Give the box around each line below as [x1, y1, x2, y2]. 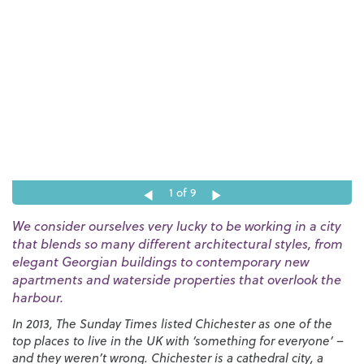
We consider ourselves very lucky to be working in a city [12, 216, 341, 235]
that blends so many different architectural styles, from [12, 234, 343, 253]
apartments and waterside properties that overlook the [12, 270, 341, 288]
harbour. [12, 288, 63, 306]
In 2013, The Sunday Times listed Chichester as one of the [12, 314, 332, 332]
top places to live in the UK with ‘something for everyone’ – [12, 331, 344, 349]
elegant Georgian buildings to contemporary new [12, 252, 309, 271]
